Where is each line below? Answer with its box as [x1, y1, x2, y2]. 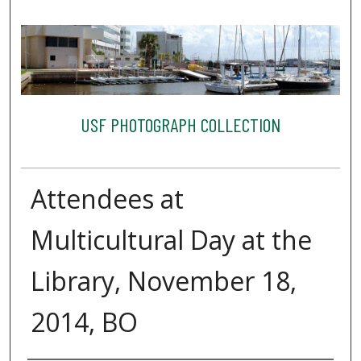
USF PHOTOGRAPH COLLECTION [80, 113, 280, 137]
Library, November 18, [30, 263, 297, 298]
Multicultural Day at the [30, 222, 312, 257]
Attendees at [30, 180, 184, 216]
